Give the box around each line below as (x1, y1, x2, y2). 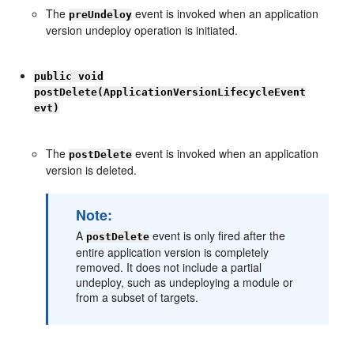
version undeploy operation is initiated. (46, 22, 239, 38)
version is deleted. (46, 162, 137, 178)
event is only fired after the (149, 228, 286, 243)
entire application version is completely (76, 244, 269, 260)
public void (34, 70, 104, 82)
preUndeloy (69, 9, 133, 21)
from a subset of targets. (76, 289, 199, 305)
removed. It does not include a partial (76, 259, 262, 275)
